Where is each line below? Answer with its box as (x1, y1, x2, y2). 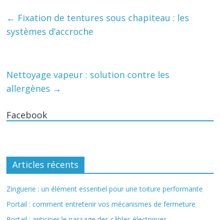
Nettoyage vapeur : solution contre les (6, 68, 170, 81)
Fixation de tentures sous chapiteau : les (15, 11, 190, 24)
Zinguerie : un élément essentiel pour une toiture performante (6, 184, 203, 193)
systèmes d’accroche (6, 25, 94, 37)
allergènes (6, 82, 53, 94)
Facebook (6, 109, 48, 121)
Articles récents (12, 158, 79, 170)
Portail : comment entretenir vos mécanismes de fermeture (6, 199, 196, 209)
